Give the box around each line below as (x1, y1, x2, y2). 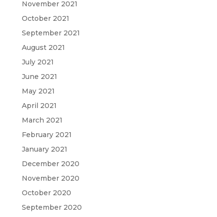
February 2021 (21, 130, 72, 139)
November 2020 (21, 174, 79, 183)
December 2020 (21, 159, 79, 169)
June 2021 (21, 72, 57, 81)
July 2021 (21, 58, 54, 67)
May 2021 (21, 87, 55, 96)
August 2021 (21, 43, 65, 52)
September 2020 (21, 203, 82, 212)
